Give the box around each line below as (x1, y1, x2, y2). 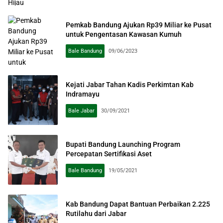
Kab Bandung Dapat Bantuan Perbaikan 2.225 (66, 200, 210, 208)
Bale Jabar (68, 108, 95, 114)
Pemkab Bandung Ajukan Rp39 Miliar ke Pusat (66, 21, 212, 29)
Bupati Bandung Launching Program (66, 140, 180, 148)
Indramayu (66, 90, 100, 98)
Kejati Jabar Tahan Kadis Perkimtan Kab (66, 81, 194, 89)
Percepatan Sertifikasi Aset (66, 150, 152, 158)
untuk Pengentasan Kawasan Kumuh (66, 30, 182, 38)
